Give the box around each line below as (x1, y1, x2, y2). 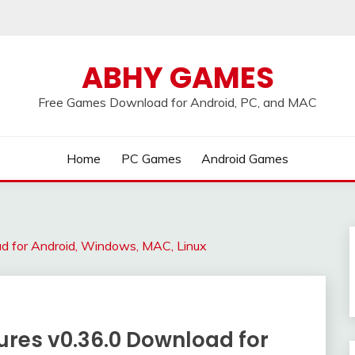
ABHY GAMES (81, 57, 274, 98)
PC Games (120, 151, 181, 166)
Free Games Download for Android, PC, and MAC (38, 94, 317, 110)
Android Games (201, 151, 289, 166)
